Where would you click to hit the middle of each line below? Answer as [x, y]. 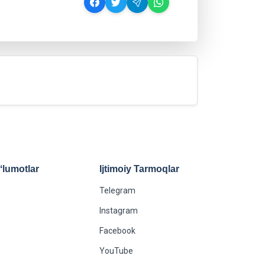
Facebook [117, 231]
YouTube [116, 251]
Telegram [117, 190]
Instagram [119, 211]
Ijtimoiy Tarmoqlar [139, 169]
